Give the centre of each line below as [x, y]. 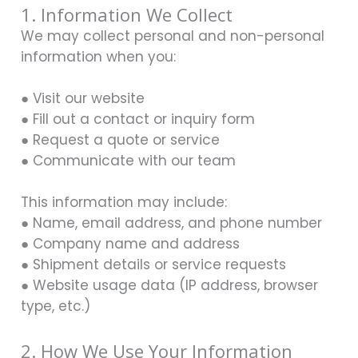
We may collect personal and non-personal [173, 36]
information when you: [98, 56]
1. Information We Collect [127, 14]
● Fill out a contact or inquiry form [138, 119]
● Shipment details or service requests [153, 264]
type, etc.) [56, 306]
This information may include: [124, 202]
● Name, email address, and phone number [171, 223]
